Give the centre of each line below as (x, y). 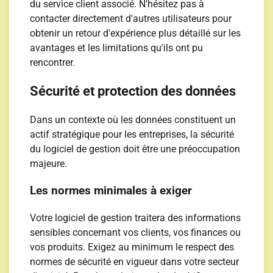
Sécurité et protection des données (133, 91)
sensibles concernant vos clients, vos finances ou (136, 232)
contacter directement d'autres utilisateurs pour (131, 19)
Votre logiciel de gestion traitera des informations (136, 218)
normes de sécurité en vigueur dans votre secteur (135, 261)
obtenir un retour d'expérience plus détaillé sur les (136, 34)
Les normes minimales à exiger (111, 191)
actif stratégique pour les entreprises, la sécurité (132, 134)
